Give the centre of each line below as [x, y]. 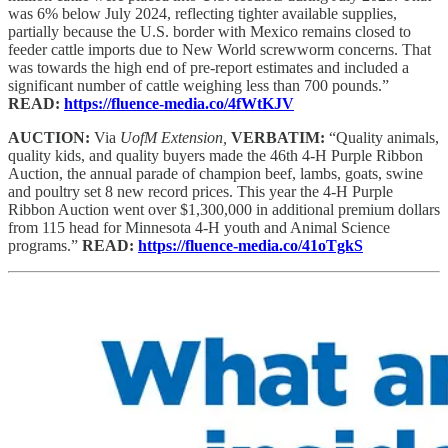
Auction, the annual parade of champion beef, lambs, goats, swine [215, 173]
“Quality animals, [384, 137]
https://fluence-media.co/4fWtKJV [179, 103]
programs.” [45, 245]
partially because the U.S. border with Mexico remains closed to [209, 31]
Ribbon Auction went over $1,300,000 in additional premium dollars [224, 209]
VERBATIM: [280, 137]
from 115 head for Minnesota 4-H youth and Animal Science [199, 227]
